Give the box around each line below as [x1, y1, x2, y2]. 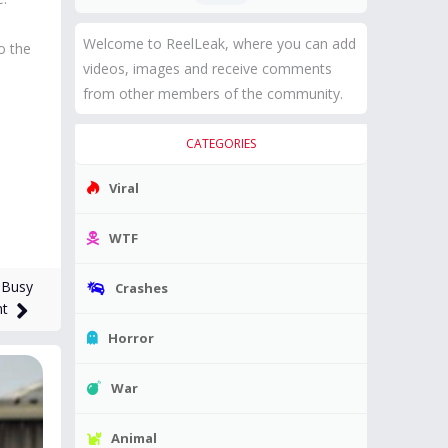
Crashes [115, 279, 168, 297]
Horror [108, 329, 154, 347]
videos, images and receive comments [83, 59, 332, 78]
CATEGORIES [186, 135, 256, 152]
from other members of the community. [83, 84, 343, 103]
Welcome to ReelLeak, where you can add [83, 34, 356, 53]
